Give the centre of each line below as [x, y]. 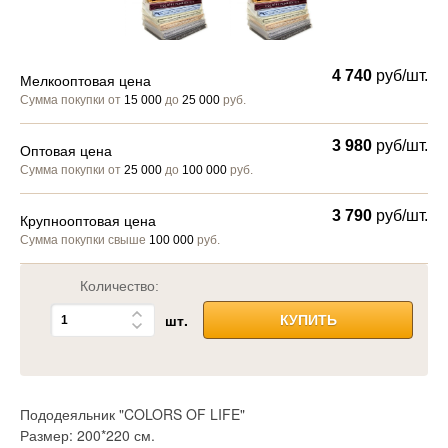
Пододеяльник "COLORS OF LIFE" [132, 414]
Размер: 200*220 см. [87, 435]
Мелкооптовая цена [85, 80]
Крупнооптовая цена [88, 220]
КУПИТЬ [308, 320]
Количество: [119, 285]
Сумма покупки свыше [84, 239]
